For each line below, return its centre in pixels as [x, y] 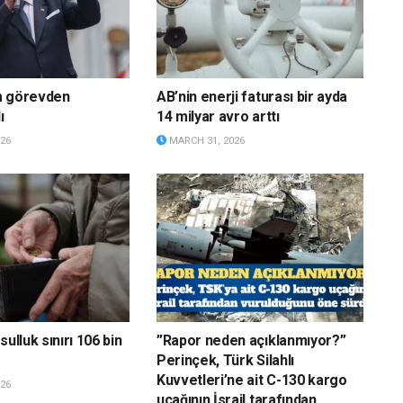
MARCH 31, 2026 [205, 141]
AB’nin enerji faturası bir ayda [252, 97]
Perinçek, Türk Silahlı [225, 360]
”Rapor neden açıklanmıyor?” [251, 340]
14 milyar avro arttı [218, 117]
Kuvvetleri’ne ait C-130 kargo [251, 380]
